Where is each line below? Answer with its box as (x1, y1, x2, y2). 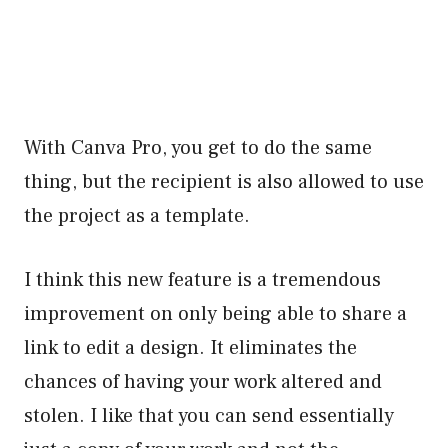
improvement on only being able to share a (24, 300, 407, 327)
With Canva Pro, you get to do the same (24, 134, 372, 161)
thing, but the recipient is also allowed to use (24, 168, 424, 195)
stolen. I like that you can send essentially (24, 402, 394, 429)
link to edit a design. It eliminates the (24, 334, 357, 361)
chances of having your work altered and (24, 368, 382, 395)
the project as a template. (24, 202, 250, 229)
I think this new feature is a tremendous (24, 266, 381, 293)
